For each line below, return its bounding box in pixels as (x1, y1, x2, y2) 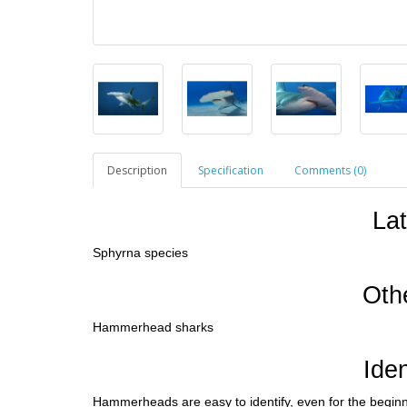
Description (107, 163, 167, 179)
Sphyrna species (93, 245, 188, 261)
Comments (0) (294, 163, 366, 179)
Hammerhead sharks (93, 320, 213, 335)
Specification (198, 163, 263, 179)
